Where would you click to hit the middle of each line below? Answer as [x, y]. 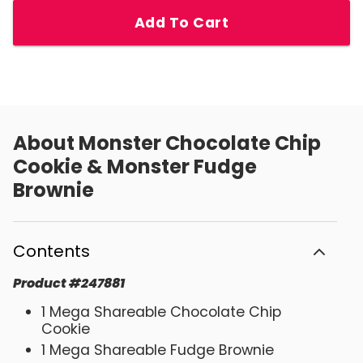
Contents [51, 251]
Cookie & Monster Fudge [135, 166]
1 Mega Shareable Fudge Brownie [158, 350]
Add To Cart [181, 22]
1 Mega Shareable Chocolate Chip [161, 312]
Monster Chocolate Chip [200, 143]
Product [40, 283]
